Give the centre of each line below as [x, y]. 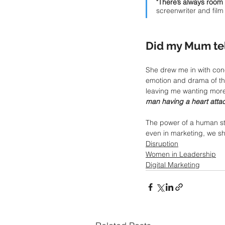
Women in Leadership [181, 154]
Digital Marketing [173, 164]
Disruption [162, 143]
